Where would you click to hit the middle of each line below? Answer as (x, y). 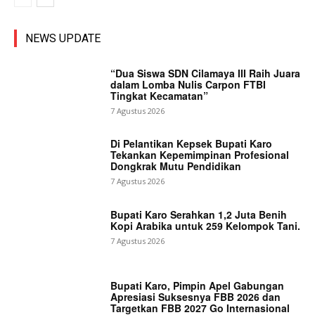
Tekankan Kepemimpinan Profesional (200, 155)
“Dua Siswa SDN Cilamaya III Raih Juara (206, 73)
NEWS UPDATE (63, 38)
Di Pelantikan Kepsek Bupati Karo (192, 144)
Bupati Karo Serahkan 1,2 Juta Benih (199, 215)
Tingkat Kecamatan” (160, 95)
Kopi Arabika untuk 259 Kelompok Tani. (206, 226)
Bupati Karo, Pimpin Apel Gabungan (198, 285)
